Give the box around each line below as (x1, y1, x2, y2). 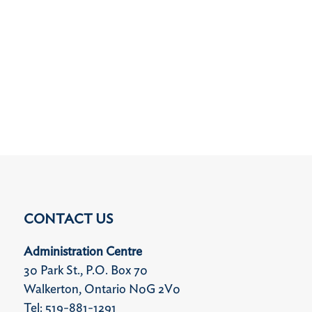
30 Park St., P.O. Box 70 (23, 264, 148, 277)
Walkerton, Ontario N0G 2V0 (23, 283, 180, 296)
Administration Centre (23, 245, 142, 258)
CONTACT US (23, 212, 114, 226)
